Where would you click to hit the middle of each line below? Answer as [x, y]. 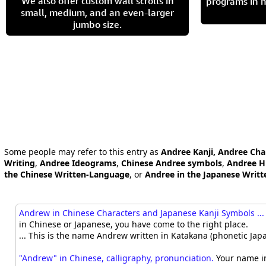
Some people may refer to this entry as [83, 152]
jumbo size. [97, 24]
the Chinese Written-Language [67, 174]
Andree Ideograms [78, 163]
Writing [20, 163]
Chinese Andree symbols [172, 163]
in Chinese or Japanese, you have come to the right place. [134, 224]
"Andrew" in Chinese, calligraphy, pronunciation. [117, 258]
